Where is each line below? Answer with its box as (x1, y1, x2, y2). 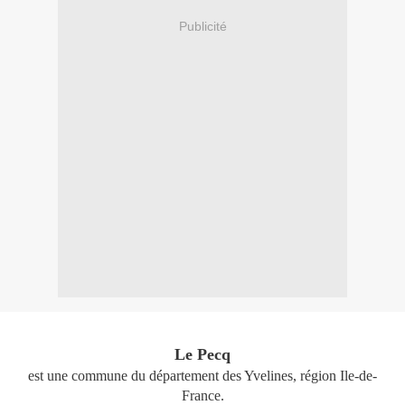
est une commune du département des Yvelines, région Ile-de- (28, 368, 377, 384)
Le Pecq (174, 345, 231, 364)
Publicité (178, 18, 227, 33)
